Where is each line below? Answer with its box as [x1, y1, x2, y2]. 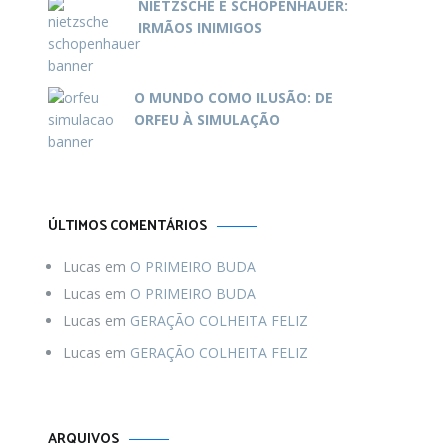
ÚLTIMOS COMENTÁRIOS [48, 215, 207, 238]
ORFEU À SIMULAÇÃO [134, 110, 280, 129]
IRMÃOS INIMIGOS [138, 18, 262, 37]
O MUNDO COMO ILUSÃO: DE [134, 88, 333, 107]
